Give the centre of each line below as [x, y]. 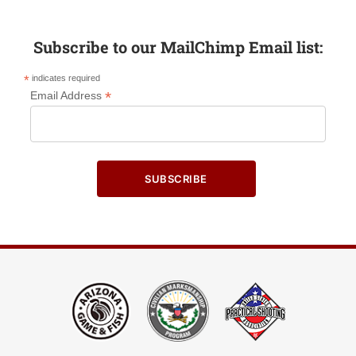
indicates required [65, 77]
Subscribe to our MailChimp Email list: [178, 46]
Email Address [67, 95]
